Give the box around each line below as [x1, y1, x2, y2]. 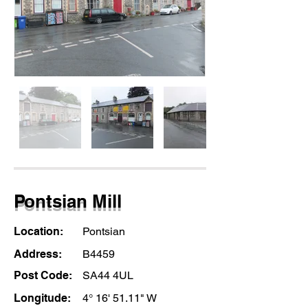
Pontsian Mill [14, 190, 122, 212]
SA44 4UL [82, 269, 133, 282]
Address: [14, 247, 65, 261]
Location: [14, 225, 66, 238]
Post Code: [14, 269, 75, 282]
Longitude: [14, 291, 71, 305]
